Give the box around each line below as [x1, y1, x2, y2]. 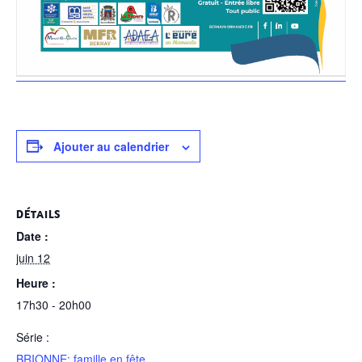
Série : [16, 329, 49, 346]
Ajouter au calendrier [53, 137, 169, 154]
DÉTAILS [16, 206, 61, 221]
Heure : [16, 275, 56, 292]
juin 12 [16, 249, 50, 266]
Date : [16, 227, 48, 244]
